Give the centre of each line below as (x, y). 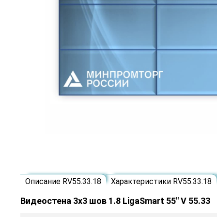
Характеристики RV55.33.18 (161, 182)
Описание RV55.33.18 (63, 182)
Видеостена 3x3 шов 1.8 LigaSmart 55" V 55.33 (115, 201)
